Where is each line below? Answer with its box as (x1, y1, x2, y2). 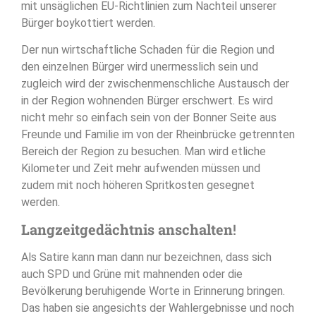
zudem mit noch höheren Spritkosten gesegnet (21, 178, 255, 193)
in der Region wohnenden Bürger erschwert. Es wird (21, 94, 273, 108)
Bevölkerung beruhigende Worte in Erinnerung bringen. (21, 284, 285, 298)
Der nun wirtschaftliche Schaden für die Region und (21, 43, 274, 57)
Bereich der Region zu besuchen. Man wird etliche (21, 145, 266, 159)
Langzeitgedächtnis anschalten (21, 220, 233, 239)
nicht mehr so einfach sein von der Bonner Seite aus (21, 111, 276, 125)
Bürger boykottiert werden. (21, 16, 155, 30)
